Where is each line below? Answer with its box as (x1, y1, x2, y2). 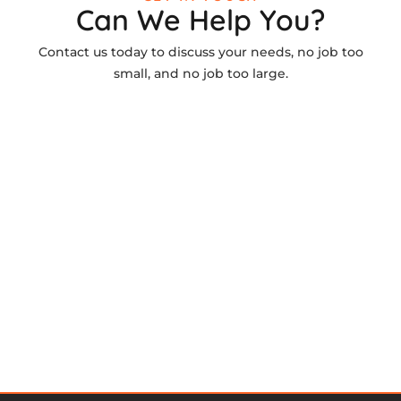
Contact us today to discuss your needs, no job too (38, 44, 363, 61)
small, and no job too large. (113, 65, 288, 82)
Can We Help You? (76, 2, 325, 38)
